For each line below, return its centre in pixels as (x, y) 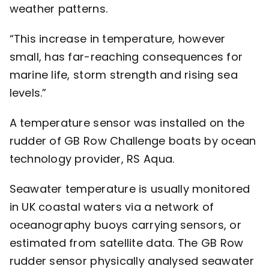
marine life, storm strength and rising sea (123, 75)
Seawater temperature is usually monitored (130, 189)
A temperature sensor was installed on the (127, 123)
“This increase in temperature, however (117, 39)
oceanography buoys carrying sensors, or (125, 225)
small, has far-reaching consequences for (126, 57)
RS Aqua (150, 159)
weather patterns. (60, 9)
